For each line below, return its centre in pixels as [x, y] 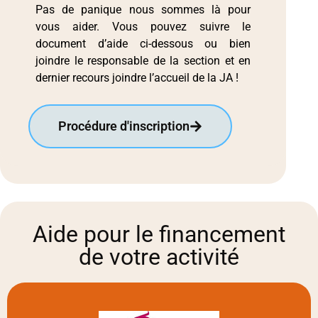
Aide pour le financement [159, 234]
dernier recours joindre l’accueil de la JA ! [137, 78]
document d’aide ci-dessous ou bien [143, 44]
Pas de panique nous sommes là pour [143, 10]
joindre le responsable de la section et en [143, 61]
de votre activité [159, 257]
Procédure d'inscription [124, 126]
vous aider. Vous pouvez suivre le [143, 27]
